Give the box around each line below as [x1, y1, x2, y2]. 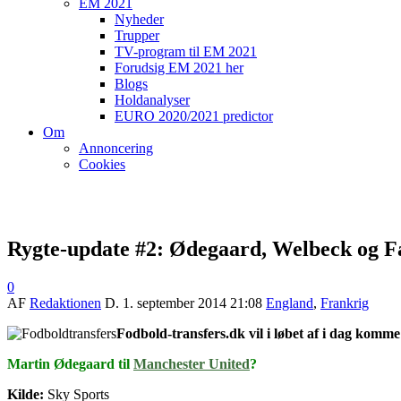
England [266, 294, 313, 311]
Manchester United [133, 355, 250, 371]
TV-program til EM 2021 [115, 44, 257, 59]
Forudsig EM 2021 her [115, 60, 243, 75]
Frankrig [320, 294, 369, 311]
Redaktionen [30, 294, 101, 311]
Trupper [115, 28, 159, 43]
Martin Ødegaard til [7, 355, 133, 371]
